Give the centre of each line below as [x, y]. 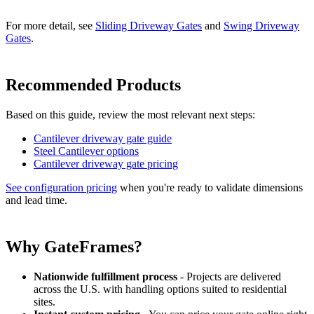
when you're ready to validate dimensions [210, 188]
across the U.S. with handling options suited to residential [160, 289]
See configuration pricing [61, 188]
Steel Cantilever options [86, 151]
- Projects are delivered [229, 277]
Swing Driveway [261, 26]
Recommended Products [93, 85]
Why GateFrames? [74, 247]
